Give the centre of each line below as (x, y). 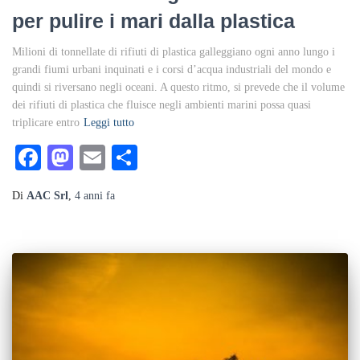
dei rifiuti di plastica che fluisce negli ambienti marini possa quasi (162, 104)
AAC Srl (47, 195)
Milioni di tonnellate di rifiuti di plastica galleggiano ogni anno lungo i (174, 51)
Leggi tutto (109, 122)
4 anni (89, 195)
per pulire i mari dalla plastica (153, 20)
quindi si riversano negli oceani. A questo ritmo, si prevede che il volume (178, 87)
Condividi (189, 157)
